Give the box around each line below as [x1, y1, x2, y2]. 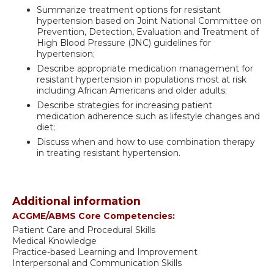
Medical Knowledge [12, 235, 97, 247]
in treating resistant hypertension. [37, 147, 180, 159]
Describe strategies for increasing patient [37, 100, 212, 111]
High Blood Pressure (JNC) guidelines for [37, 37, 211, 49]
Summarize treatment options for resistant [37, 4, 221, 16]
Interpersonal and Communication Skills [12, 257, 182, 269]
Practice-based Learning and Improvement [12, 246, 198, 258]
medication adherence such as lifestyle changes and [37, 111, 260, 122]
